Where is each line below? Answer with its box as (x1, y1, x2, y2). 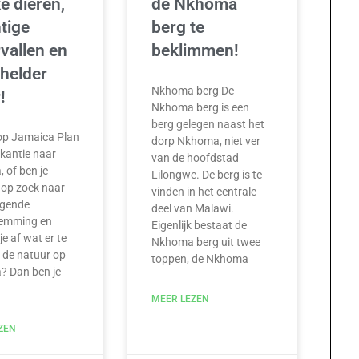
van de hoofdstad (151, 151, 240, 165)
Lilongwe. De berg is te (151, 168, 263, 182)
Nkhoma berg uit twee (151, 236, 261, 249)
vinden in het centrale (151, 185, 257, 199)
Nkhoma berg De (151, 84, 235, 98)
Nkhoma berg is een (151, 101, 250, 115)
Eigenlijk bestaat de (151, 219, 248, 232)
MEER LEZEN (151, 293, 210, 305)
